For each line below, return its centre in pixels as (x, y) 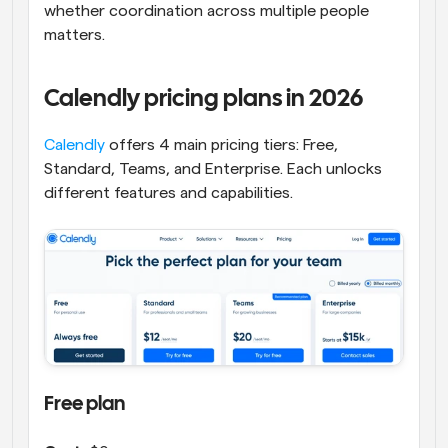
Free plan (84, 405)
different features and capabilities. (168, 193)
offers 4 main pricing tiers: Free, (221, 145)
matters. (74, 35)
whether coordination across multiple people (206, 11)
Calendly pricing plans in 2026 (203, 100)
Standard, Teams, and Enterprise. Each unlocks (213, 169)
